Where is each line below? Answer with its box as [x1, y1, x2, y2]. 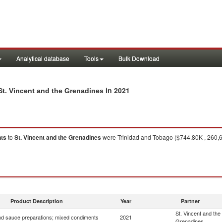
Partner [181, 197, 200, 205]
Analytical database [16, 54, 69, 62]
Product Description [10, 197, 63, 205]
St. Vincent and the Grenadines [14, 133, 101, 142]
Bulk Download [118, 54, 160, 62]
